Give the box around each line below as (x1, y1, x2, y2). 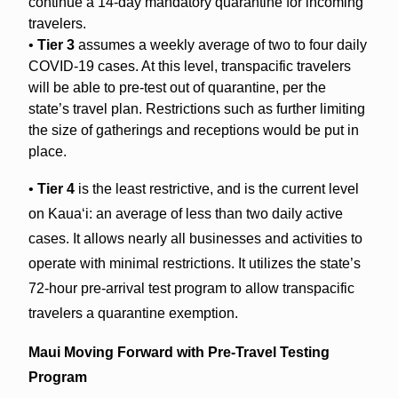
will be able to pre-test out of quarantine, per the (28, 79, 326, 95)
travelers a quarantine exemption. (28, 305, 238, 321)
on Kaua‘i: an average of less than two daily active (28, 205, 343, 221)
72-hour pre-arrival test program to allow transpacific (28, 280, 354, 296)
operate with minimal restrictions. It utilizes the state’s (28, 255, 361, 271)
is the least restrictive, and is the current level (74, 180, 359, 196)
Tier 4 (36, 180, 75, 196)
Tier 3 (33, 36, 75, 52)
